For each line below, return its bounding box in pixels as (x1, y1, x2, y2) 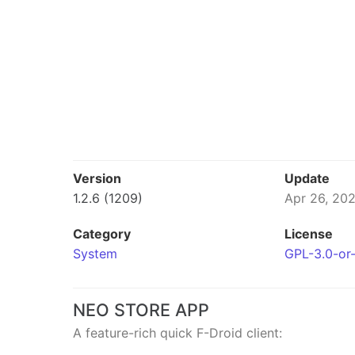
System (73, 246, 117, 261)
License (284, 226, 333, 242)
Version (73, 170, 121, 186)
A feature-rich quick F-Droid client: (73, 325, 282, 341)
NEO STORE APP (73, 300, 209, 320)
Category (73, 226, 131, 242)
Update (284, 170, 330, 186)
